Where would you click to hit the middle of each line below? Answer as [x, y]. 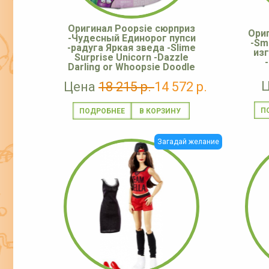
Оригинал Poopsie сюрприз [131, 29]
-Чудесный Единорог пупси [131, 38]
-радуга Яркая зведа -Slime [131, 48]
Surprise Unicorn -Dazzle [131, 58]
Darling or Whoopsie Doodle [131, 67]
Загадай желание [188, 142]
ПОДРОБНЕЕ [102, 111]
